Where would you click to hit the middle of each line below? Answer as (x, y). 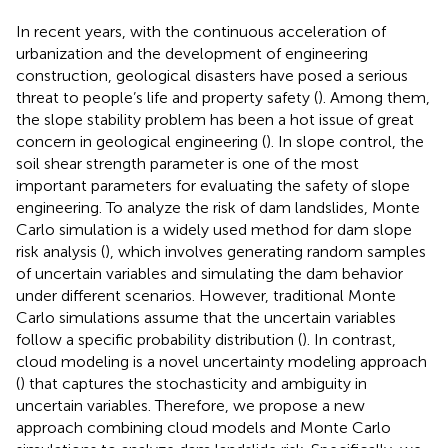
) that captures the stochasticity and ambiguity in (193, 383)
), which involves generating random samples (265, 251)
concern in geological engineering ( (141, 141)
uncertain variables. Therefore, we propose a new (190, 405)
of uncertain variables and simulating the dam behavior (209, 273)
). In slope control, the (345, 141)
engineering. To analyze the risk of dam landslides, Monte (218, 207)
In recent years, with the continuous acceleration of (201, 31)
